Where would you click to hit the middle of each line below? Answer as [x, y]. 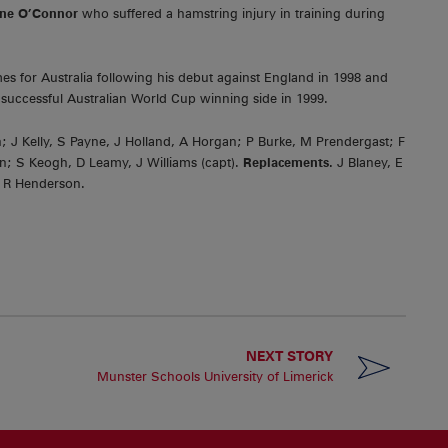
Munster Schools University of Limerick [215, 376]
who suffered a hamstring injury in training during [231, 14]
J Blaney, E [368, 162]
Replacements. [288, 162]
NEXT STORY [290, 355]
